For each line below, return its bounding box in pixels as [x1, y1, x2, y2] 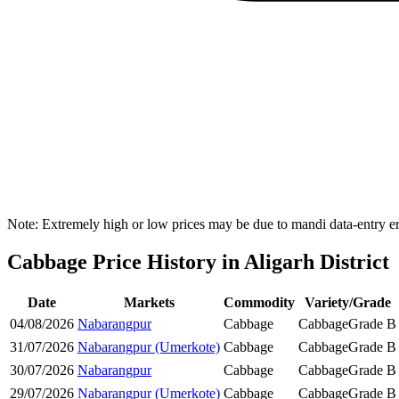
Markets [123, 294, 175, 310]
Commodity [224, 294, 295, 310]
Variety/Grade [304, 294, 391, 310]
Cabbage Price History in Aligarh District [7, 250, 389, 274]
